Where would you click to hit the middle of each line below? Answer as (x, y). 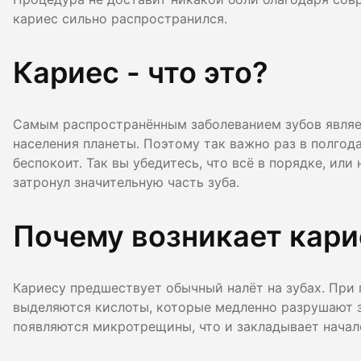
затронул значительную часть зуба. (126, 182)
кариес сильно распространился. (120, 19)
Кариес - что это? (141, 72)
